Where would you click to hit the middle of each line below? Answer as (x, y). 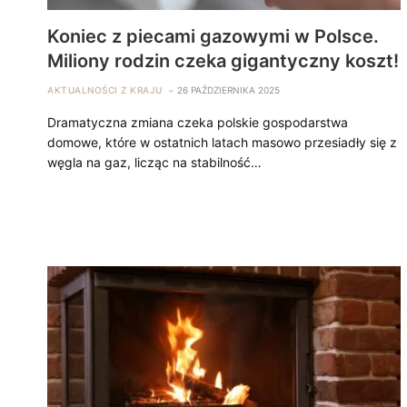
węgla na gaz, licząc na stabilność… (154, 162)
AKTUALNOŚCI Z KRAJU (105, 89)
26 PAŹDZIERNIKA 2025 (228, 89)
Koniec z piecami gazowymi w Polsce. (213, 36)
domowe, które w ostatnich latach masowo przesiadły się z (222, 142)
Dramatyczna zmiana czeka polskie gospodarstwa (198, 122)
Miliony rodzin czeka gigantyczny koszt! (223, 60)
